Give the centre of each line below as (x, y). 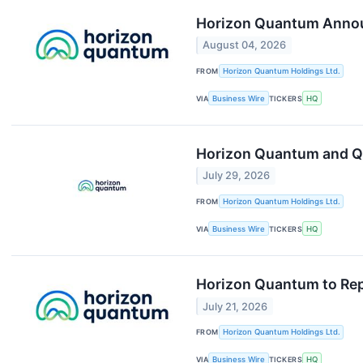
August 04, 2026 (245, 45)
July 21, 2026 (235, 306)
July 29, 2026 (237, 176)
